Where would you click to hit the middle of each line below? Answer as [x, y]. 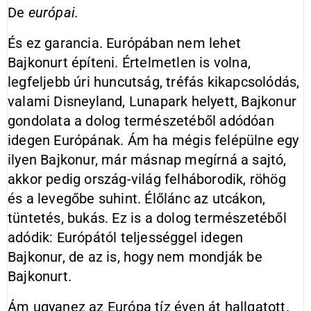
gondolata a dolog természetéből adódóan [141, 121]
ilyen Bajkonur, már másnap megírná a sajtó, [147, 160]
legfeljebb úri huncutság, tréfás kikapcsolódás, [154, 82]
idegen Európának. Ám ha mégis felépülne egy [153, 140]
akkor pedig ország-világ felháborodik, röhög [147, 179]
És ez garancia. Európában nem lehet [125, 43]
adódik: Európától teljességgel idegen [126, 237]
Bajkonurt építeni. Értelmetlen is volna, [129, 62]
